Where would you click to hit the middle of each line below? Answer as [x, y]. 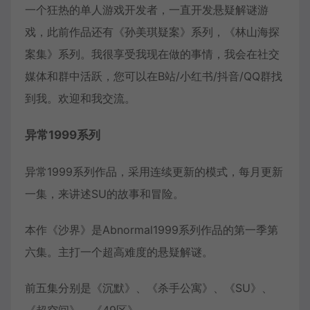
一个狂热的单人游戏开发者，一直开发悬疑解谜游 [147, 10]
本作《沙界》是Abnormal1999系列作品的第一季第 [152, 230]
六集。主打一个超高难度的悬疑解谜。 [119, 252]
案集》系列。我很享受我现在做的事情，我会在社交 [152, 54]
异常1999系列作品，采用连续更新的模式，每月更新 [154, 172]
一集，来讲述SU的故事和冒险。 [104, 194]
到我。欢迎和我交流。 [80, 99]
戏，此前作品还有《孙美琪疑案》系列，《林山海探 [152, 32]
